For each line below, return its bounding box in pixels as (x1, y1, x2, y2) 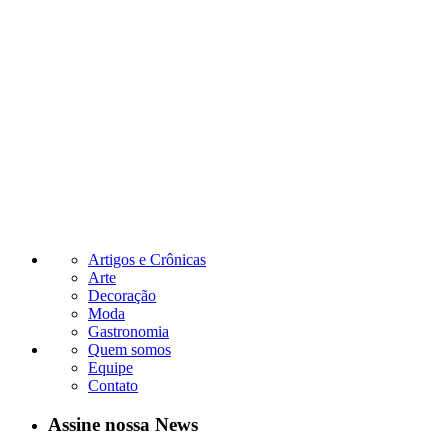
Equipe (88, 358, 133, 376)
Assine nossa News (48, 413, 198, 435)
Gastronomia (88, 322, 169, 340)
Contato (88, 376, 138, 394)
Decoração (88, 286, 156, 304)
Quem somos (88, 340, 171, 358)
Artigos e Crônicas (88, 250, 206, 268)
